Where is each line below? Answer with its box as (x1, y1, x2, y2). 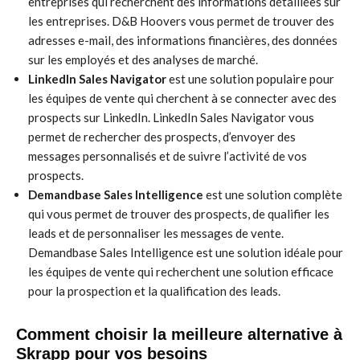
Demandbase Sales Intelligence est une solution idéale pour (28, 245, 343, 260)
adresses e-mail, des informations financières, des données (28, 33, 337, 47)
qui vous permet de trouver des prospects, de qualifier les (28, 207, 329, 221)
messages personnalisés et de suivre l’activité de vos (28, 149, 307, 163)
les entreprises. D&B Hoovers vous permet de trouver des (28, 14, 334, 28)
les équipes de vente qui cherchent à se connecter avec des (28, 91, 337, 105)
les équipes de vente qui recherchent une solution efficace (28, 264, 333, 279)
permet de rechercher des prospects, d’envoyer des (28, 129, 296, 144)
